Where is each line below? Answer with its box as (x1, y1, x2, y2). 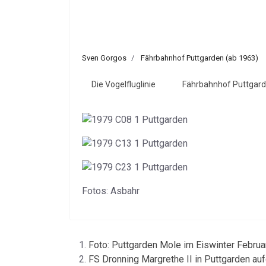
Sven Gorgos (82, 53, 126, 62)
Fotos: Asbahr (82, 185, 140, 197)
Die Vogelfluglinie (91, 80, 156, 89)
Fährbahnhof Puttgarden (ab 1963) (141, 53, 258, 62)
